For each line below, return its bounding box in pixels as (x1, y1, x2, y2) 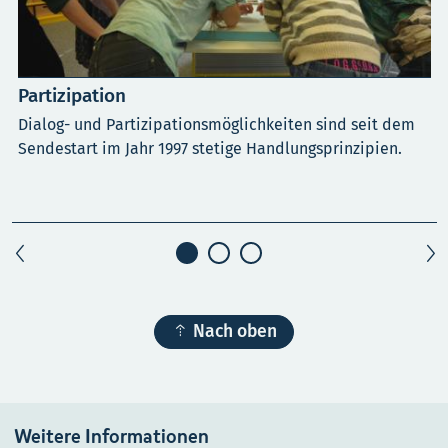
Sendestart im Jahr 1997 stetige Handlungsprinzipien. (18, 138, 402, 158)
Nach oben (193, 320, 277, 342)
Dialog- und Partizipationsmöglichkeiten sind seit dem (18, 114, 415, 134)
